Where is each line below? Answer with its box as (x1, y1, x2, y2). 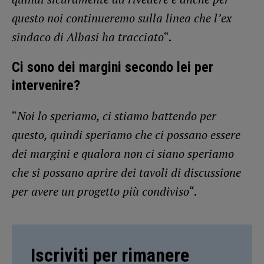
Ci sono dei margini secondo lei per (12, 59, 213, 76)
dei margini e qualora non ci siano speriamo (12, 146, 234, 162)
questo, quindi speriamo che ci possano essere (12, 127, 240, 143)
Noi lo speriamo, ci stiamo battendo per (17, 108, 216, 124)
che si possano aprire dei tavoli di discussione (12, 164, 241, 181)
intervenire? (12, 77, 80, 94)
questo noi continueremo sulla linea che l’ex (12, 10, 232, 27)
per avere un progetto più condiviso (12, 183, 189, 200)
